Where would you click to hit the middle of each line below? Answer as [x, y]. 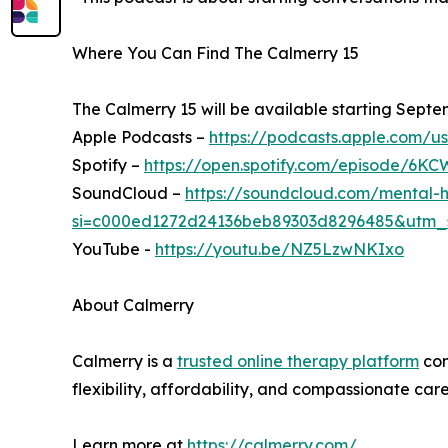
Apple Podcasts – [140, 136]
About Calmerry [133, 304]
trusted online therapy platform [298, 360]
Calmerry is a [124, 360]
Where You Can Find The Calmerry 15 [215, 52]
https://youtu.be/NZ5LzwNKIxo [279, 248]
